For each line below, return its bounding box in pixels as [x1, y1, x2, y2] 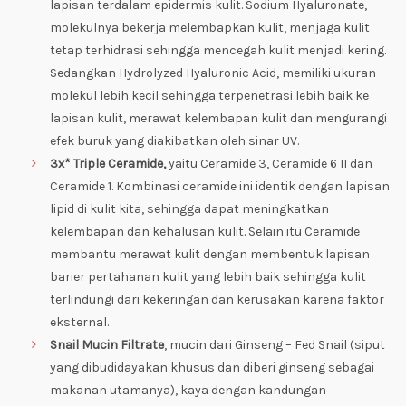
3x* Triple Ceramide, [50, 156, 169, 171]
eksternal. [50, 314, 109, 330]
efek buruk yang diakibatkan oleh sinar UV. [50, 133, 299, 149]
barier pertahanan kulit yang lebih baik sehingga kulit [50, 269, 366, 285]
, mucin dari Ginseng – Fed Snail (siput [164, 337, 385, 353]
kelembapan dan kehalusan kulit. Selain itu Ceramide [50, 224, 360, 239]
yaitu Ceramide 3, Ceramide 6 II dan [169, 156, 372, 171]
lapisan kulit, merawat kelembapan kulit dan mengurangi [50, 111, 387, 126]
